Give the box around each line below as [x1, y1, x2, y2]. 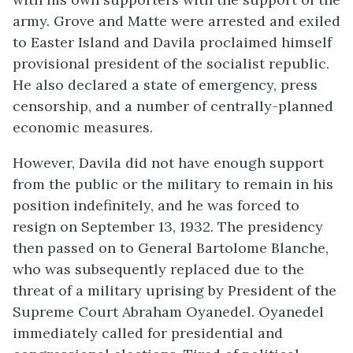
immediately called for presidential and [13, 323, 283, 342]
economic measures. [13, 117, 153, 136]
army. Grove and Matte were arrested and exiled [13, 11, 340, 30]
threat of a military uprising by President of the [13, 281, 336, 299]
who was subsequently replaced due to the [13, 259, 304, 278]
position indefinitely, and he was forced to [13, 195, 299, 214]
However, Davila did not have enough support [13, 153, 324, 172]
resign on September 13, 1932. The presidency [13, 217, 323, 236]
